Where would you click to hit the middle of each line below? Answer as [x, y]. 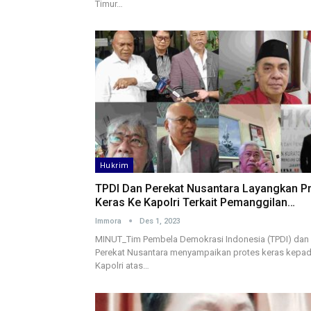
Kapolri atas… [122, 266]
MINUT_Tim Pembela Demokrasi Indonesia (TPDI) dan [202, 239]
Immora [109, 221]
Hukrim [115, 166]
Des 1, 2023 [160, 221]
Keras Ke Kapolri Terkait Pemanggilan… [195, 203]
